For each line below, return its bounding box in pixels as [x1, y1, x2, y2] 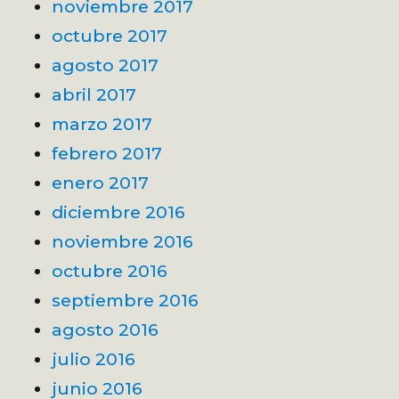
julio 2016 [52, 348, 136, 370]
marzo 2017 [52, 113, 153, 135]
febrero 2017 [52, 142, 163, 165]
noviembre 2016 [52, 231, 194, 253]
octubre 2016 [52, 260, 168, 282]
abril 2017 [52, 84, 137, 106]
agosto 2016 [52, 319, 159, 341]
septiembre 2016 [52, 289, 199, 312]
